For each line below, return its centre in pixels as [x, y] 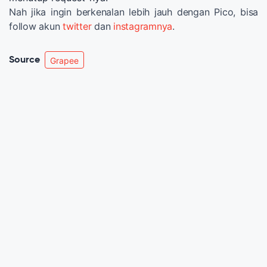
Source [24, 60]
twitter [77, 27]
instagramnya [143, 27]
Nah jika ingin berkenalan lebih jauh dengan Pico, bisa [133, 12]
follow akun [36, 27]
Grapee [64, 61]
